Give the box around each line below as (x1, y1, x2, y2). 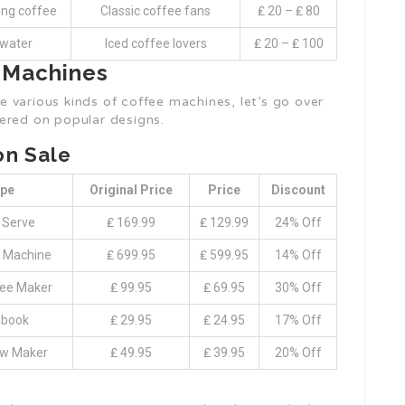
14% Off (274, 248, 322, 262)
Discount (270, 183, 325, 197)
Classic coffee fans (100, 4, 211, 18)
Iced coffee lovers (104, 36, 207, 51)
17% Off (274, 313, 322, 327)
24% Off (274, 215, 322, 230)
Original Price (89, 183, 173, 197)
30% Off (274, 280, 322, 295)
